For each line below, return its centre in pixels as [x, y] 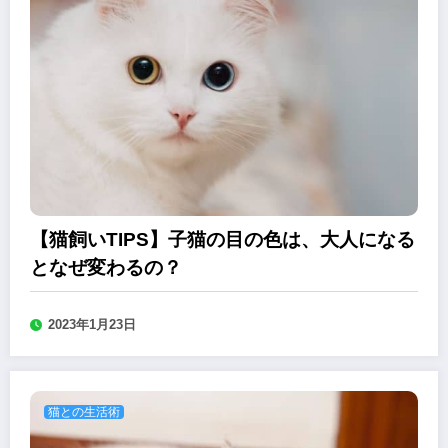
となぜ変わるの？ [106, 268]
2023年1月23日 [92, 325]
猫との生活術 [84, 412]
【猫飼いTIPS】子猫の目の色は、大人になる [222, 240]
